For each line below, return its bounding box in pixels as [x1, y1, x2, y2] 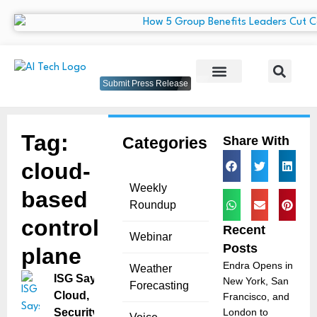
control [21, 215, 99, 241]
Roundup [129, 199, 176, 212]
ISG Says [53, 272, 103, 285]
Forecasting [129, 279, 189, 292]
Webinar [129, 231, 172, 243]
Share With [223, 134, 290, 149]
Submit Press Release [103, 79, 188, 89]
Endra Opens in [223, 260, 294, 272]
